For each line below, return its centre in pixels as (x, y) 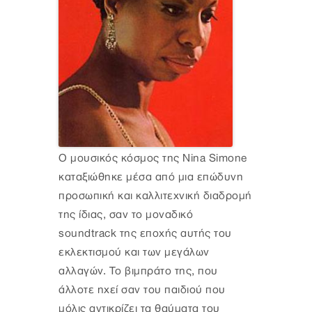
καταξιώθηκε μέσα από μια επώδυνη (151, 178)
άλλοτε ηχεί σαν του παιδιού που (142, 290)
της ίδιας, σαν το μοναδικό (126, 215)
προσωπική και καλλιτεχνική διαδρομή (155, 196)
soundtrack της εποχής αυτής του (145, 234)
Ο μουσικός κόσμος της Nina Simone (153, 159)
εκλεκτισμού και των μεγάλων (134, 253)
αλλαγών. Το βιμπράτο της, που (138, 272)
